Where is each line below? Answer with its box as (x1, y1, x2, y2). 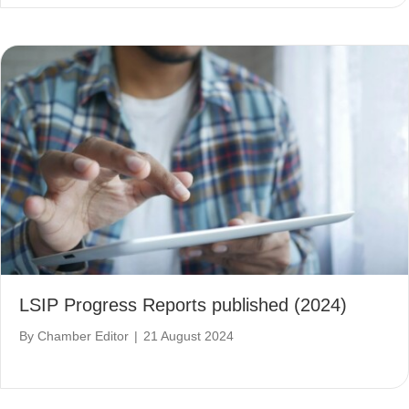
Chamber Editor (37, 329, 129, 344)
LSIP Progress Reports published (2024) (19, 295, 347, 316)
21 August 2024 (143, 329, 234, 344)
